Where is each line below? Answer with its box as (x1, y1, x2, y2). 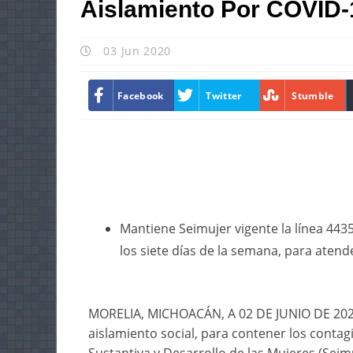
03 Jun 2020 (99, 43, 172, 58)
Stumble (292, 88, 334, 102)
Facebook (117, 88, 164, 102)
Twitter (206, 88, 242, 102)
